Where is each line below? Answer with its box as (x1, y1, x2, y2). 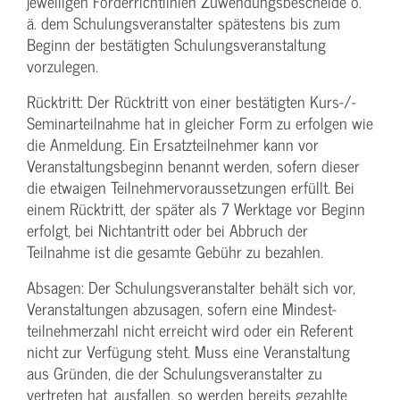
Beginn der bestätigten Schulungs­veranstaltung (27, 31, 326, 58)
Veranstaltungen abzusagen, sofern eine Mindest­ (27, 296, 337, 322)
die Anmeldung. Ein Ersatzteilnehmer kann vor (27, 131, 319, 158)
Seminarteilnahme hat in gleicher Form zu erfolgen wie (27, 110, 373, 137)
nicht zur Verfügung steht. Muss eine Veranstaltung (27, 338, 350, 365)
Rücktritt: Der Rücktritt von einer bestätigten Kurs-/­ (27, 88, 356, 115)
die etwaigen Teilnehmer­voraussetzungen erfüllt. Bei (27, 174, 354, 201)
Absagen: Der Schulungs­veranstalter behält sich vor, (27, 274, 355, 301)
